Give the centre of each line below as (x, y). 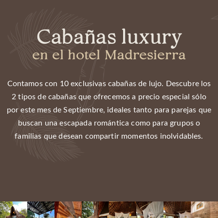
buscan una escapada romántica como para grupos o (109, 123)
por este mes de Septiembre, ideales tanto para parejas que (109, 110)
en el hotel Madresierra (109, 56)
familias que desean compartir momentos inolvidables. (109, 136)
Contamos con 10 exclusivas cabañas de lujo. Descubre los (109, 84)
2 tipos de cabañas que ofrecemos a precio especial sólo (109, 97)
